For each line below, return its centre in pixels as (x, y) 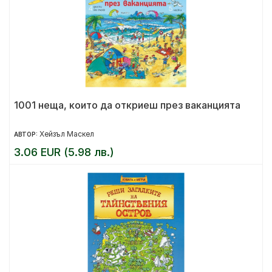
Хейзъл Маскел (67, 134)
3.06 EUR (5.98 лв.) (64, 152)
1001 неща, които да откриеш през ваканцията (127, 105)
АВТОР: (27, 134)
